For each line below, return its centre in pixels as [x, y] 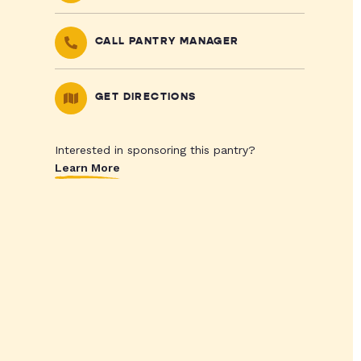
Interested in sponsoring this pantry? [155, 150]
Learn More [87, 168]
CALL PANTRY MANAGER [167, 41]
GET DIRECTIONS [145, 97]
